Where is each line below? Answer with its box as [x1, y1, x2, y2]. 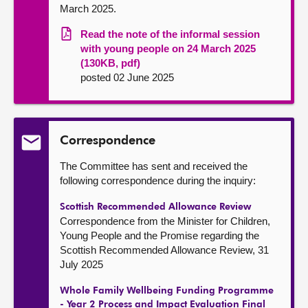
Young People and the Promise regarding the [60, 230, 259, 241]
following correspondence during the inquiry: [60, 175, 256, 186]
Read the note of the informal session [80, 28, 260, 40]
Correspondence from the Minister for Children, [60, 215, 270, 227]
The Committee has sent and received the [60, 160, 247, 172]
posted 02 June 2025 [80, 71, 174, 83]
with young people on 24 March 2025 [80, 43, 256, 54]
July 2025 [60, 258, 103, 270]
